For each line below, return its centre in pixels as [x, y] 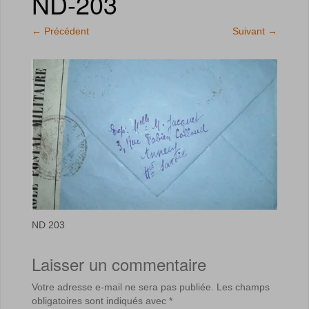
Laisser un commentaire [119, 264]
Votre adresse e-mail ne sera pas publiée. [123, 287]
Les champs [242, 287]
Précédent [65, 31]
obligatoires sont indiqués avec [100, 301]
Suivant [250, 31]
